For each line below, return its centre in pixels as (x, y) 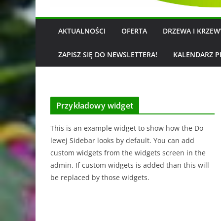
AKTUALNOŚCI (82, 31)
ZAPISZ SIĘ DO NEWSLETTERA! (108, 54)
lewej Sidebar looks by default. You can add (122, 140)
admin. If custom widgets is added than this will (130, 165)
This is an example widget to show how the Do (127, 128)
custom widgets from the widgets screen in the (128, 152)
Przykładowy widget (95, 105)
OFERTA (134, 31)
